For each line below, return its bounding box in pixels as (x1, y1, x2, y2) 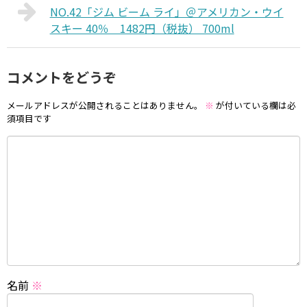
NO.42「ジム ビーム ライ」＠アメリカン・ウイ (49, 3, 284, 20)
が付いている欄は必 (214, 98, 296, 112)
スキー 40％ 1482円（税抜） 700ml (49, 20, 234, 36)
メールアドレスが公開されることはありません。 (7, 98, 203, 112)
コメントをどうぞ (7, 67, 116, 87)
